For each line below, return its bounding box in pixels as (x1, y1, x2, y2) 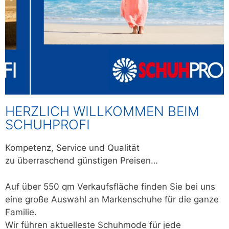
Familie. (5, 207, 37, 217)
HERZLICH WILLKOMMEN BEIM (5, 103, 199, 120)
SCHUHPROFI (5, 117, 90, 133)
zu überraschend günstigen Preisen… (5, 155, 158, 166)
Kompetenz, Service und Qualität (5, 143, 140, 153)
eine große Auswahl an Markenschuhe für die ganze (5, 194, 219, 204)
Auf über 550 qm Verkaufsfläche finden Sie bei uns (5, 181, 215, 192)
